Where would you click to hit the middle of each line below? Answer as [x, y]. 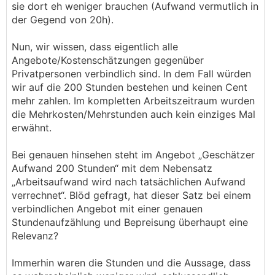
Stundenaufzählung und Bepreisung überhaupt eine [130, 222]
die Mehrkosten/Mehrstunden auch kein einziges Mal [134, 114]
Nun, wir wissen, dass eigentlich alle [95, 47]
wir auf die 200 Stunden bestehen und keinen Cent [130, 87]
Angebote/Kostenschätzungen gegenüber [108, 60]
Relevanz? [37, 236]
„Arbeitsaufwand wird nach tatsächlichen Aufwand [129, 182]
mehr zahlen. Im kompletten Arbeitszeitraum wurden [133, 101]
